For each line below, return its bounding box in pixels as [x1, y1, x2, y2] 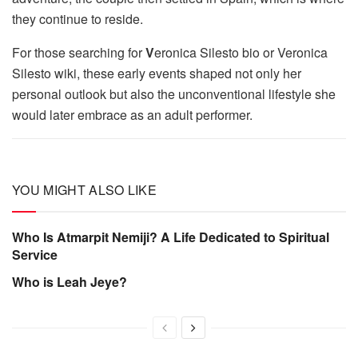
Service [12, 245, 58, 265]
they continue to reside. [12, 10, 143, 29]
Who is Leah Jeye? [12, 272, 127, 292]
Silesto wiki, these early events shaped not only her [12, 64, 301, 83]
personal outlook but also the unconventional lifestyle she [12, 85, 336, 104]
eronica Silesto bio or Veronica [154, 43, 328, 62]
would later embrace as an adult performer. [12, 105, 253, 125]
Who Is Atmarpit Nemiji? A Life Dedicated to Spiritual [12, 228, 329, 247]
